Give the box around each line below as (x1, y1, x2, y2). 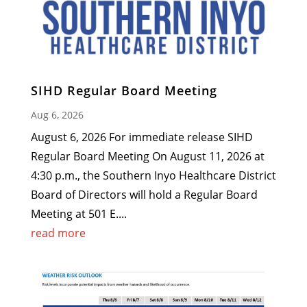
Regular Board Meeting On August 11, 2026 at (30, 148, 265, 164)
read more (30, 225, 86, 241)
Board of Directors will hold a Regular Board (30, 186, 258, 202)
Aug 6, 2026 (30, 108, 84, 121)
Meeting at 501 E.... (30, 206, 127, 221)
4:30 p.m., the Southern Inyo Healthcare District (30, 167, 276, 183)
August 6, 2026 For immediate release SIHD (30, 129, 253, 145)
